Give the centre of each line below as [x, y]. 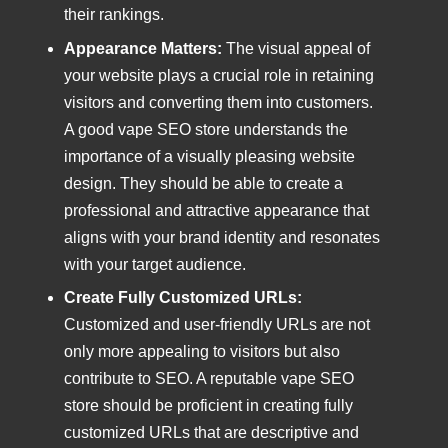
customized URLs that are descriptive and [211, 432]
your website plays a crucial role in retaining [219, 75]
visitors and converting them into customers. [218, 102]
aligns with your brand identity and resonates [222, 237]
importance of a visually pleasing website [209, 156]
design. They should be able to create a [203, 183]
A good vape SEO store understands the [206, 129]
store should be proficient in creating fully [208, 405]
